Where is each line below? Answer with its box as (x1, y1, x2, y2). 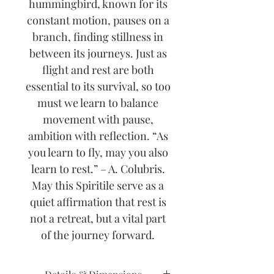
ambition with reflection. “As (28, 128, 168, 143)
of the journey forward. (41, 228, 155, 242)
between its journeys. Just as (29, 46, 167, 61)
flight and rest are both (42, 62, 154, 77)
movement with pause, (42, 112, 154, 127)
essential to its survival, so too (25, 79, 171, 94)
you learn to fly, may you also (28, 145, 168, 160)
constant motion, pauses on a (26, 13, 169, 28)
